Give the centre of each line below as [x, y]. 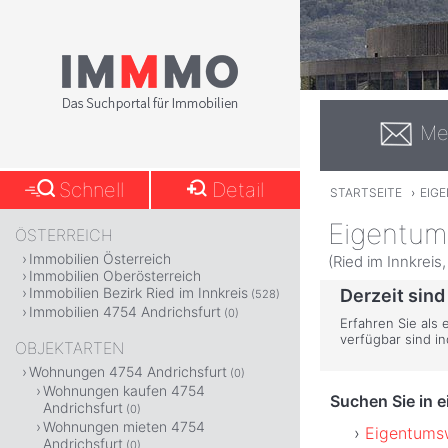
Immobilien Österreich [100, 258]
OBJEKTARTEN [69, 348]
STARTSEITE [365, 193]
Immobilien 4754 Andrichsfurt [125, 311]
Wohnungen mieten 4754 [124, 426]
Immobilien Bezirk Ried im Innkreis [138, 292]
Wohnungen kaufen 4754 [124, 390]
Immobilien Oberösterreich [115, 275]
